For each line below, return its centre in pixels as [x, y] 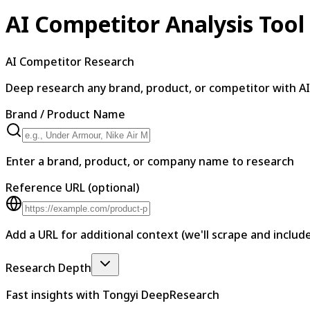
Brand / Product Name [65, 114]
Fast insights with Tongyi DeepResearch [112, 294]
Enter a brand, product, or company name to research [150, 161]
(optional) [113, 187]
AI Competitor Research [70, 61]
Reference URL [45, 187]
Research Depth [48, 267]
